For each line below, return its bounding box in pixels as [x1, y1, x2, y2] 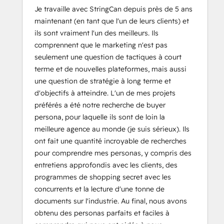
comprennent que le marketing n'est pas [34, 40, 167, 50]
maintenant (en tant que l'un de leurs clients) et [34, 16, 189, 26]
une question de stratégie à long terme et [34, 76, 171, 86]
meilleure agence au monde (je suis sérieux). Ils [34, 124, 189, 134]
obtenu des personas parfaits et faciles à [34, 208, 169, 218]
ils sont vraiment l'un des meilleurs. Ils [34, 28, 158, 38]
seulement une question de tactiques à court [34, 52, 181, 62]
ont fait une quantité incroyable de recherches [34, 136, 186, 146]
